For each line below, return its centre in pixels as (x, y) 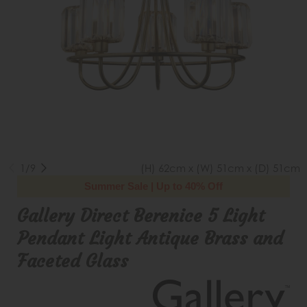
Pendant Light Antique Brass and (150, 238)
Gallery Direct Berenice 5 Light (141, 216)
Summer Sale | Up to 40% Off (153, 186)
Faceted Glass (73, 261)
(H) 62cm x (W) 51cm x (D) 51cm (220, 168)
